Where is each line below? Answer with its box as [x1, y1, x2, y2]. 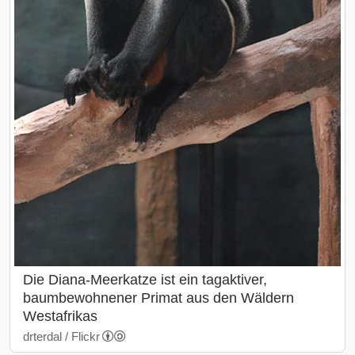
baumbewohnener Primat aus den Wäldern [23, 290, 294, 307]
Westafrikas [23, 308, 97, 325]
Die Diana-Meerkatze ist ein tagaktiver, [23, 272, 267, 288]
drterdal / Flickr [23, 330, 100, 344]
